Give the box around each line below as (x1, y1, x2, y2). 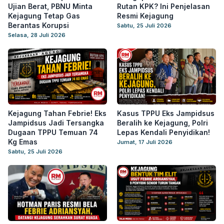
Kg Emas (8, 137, 37, 146)
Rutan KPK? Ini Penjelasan (117, 2, 210, 10)
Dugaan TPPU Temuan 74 (8, 128, 98, 136)
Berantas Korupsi (8, 21, 69, 29)
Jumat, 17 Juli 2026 (117, 138, 172, 145)
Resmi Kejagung (117, 11, 173, 20)
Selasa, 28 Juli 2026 (8, 31, 65, 38)
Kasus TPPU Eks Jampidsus (117, 109, 214, 117)
